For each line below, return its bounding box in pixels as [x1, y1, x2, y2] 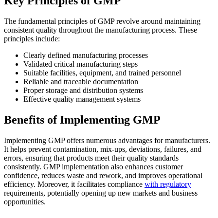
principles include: [4, 34, 60, 43]
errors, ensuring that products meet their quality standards [4, 153, 179, 162]
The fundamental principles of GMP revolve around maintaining [4, 17, 200, 25]
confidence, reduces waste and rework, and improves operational [4, 171, 202, 180]
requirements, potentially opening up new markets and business [4, 188, 198, 197]
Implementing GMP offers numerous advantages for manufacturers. [4, 136, 210, 145]
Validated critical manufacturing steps [23, 59, 138, 68]
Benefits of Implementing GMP [4, 113, 161, 126]
